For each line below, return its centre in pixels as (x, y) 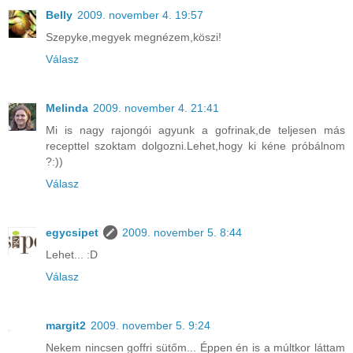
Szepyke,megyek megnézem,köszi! (134, 37)
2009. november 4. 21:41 (156, 108)
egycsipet (72, 233)
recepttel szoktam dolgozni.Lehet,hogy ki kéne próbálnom (195, 146)
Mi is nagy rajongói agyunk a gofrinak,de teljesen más (195, 130)
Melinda (67, 108)
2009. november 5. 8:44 (182, 233)
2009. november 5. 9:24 (150, 326)
